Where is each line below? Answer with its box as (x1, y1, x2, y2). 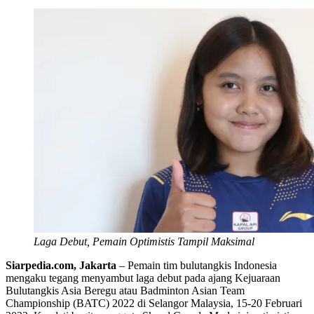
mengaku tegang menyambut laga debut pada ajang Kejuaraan (6, 271, 280, 284)
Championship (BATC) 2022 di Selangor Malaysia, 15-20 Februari (6, 296, 302, 309)
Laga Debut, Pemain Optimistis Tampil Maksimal (34, 235, 254, 247)
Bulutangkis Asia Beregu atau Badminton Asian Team (6, 284, 245, 296)
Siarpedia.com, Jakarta (6, 259, 116, 271)
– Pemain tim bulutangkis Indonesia (116, 259, 277, 271)
